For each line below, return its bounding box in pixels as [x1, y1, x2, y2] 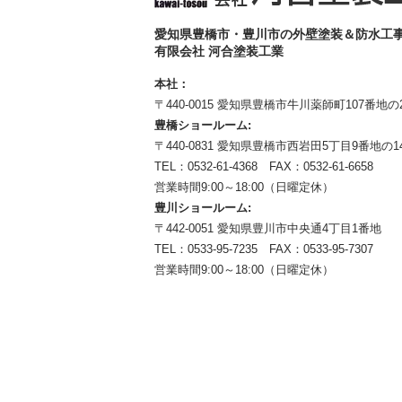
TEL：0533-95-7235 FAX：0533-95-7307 [154, 242, 373, 256]
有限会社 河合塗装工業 [154, 44, 284, 58]
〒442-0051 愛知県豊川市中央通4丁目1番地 [154, 222, 381, 235]
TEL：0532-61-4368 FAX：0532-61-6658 [154, 160, 373, 173]
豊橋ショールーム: [154, 118, 251, 132]
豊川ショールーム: [154, 201, 251, 214]
